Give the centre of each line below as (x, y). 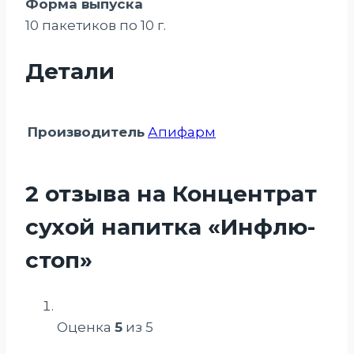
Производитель (86, 132)
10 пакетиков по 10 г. (96, 25)
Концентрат (245, 194)
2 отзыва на (99, 194)
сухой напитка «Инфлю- (170, 227)
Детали (70, 71)
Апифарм (182, 132)
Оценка (86, 327)
